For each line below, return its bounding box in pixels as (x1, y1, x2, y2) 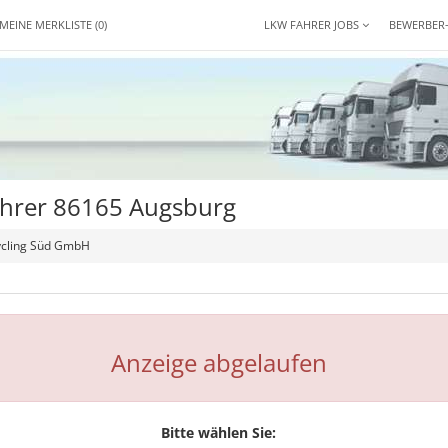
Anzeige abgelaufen (110, 346, 327, 379)
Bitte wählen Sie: (161, 423, 277, 442)
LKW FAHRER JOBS (264, 17, 362, 32)
